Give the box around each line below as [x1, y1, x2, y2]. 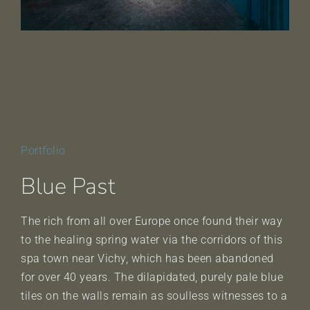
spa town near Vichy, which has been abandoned [21, 251, 274, 265]
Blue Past [21, 170, 115, 202]
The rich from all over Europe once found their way [21, 214, 282, 228]
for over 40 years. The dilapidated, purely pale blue [21, 270, 283, 284]
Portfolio [21, 143, 66, 157]
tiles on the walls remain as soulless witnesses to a [21, 289, 287, 302]
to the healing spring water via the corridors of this [21, 232, 283, 246]
